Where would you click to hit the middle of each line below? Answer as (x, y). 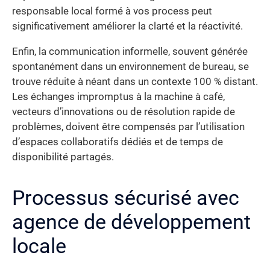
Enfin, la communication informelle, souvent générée (130, 51)
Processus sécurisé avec (126, 197)
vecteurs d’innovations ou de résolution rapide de (124, 111)
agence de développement (131, 221)
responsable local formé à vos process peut (112, 11)
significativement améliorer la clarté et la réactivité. (127, 27)
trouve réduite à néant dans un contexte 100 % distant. (135, 81)
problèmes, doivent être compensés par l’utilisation (128, 127)
